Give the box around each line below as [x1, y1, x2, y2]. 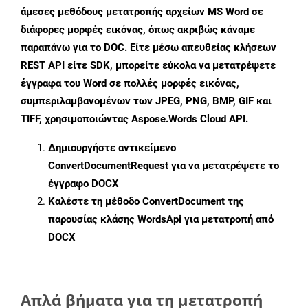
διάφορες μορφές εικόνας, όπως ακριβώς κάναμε [21, 23, 255, 36]
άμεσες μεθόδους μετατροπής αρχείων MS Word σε [21, 5, 263, 19]
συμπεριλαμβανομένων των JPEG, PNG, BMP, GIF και [21, 95, 272, 108]
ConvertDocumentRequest [48, 159, 168, 173]
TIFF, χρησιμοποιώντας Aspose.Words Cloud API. [21, 113, 248, 126]
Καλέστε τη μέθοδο [48, 195, 142, 208]
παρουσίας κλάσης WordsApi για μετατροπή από [48, 213, 274, 226]
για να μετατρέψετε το [168, 159, 279, 173]
